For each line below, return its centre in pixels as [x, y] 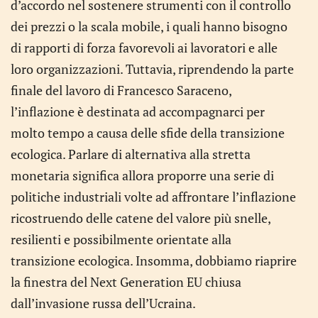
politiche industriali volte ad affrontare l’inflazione [153, 197]
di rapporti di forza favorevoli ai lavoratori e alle [144, 48]
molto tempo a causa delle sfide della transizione [148, 133]
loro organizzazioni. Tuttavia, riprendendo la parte [152, 69]
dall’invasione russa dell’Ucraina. [103, 303]
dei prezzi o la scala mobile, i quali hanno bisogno [149, 26]
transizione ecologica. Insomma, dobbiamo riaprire [154, 261]
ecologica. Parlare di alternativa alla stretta [131, 154]
